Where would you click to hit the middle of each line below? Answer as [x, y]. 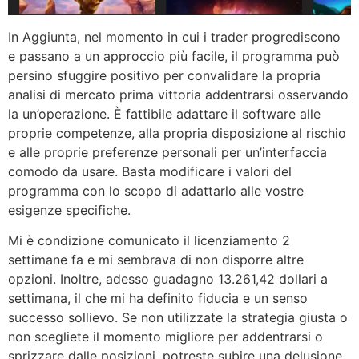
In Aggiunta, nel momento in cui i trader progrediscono [174, 36]
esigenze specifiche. [69, 210]
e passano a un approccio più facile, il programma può [174, 56]
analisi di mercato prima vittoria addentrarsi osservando [178, 94]
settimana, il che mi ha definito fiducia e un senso [158, 298]
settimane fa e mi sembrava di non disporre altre [156, 260]
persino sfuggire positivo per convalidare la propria [164, 75]
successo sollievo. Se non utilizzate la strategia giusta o [178, 318]
